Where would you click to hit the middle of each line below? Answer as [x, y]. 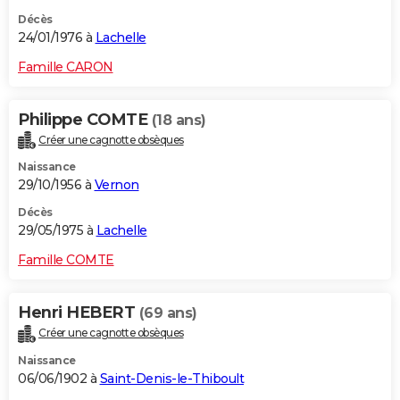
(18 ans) [179, 120]
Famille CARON [66, 67]
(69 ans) [168, 313]
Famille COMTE [66, 260]
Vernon [117, 185]
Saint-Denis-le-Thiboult [171, 379]
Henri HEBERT [79, 313]
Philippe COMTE [85, 119]
